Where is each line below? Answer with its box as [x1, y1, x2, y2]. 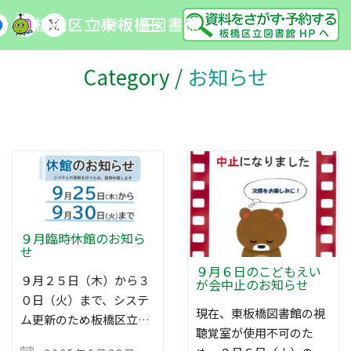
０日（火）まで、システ [20, 291, 149, 308]
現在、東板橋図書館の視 [196, 304, 325, 321]
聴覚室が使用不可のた [196, 324, 313, 341]
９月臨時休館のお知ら [20, 229, 146, 248]
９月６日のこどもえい [196, 261, 321, 280]
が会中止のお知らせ [196, 274, 309, 294]
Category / [83, 62, 187, 91]
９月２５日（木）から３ [20, 272, 150, 288]
